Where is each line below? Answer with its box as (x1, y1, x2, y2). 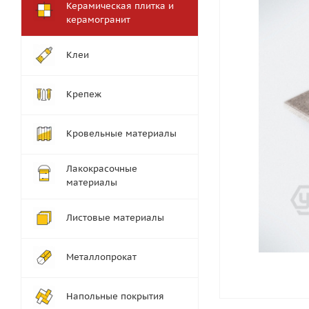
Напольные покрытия (66, 290, 164, 302)
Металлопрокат (66, 251, 137, 263)
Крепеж (66, 88, 101, 100)
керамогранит (66, 14, 130, 26)
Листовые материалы (66, 212, 164, 223)
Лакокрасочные (66, 163, 137, 175)
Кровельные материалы (66, 128, 177, 139)
